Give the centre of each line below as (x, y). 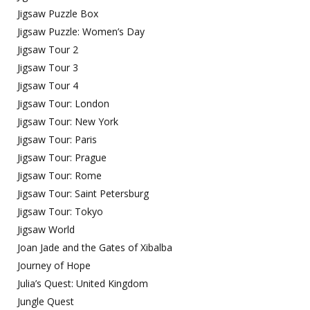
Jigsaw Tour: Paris (57, 139)
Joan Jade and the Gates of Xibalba (95, 247)
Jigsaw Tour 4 (48, 85)
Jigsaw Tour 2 (48, 49)
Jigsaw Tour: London (63, 103)
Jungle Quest (46, 301)
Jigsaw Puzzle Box (58, 13)
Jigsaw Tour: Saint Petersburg (83, 193)
